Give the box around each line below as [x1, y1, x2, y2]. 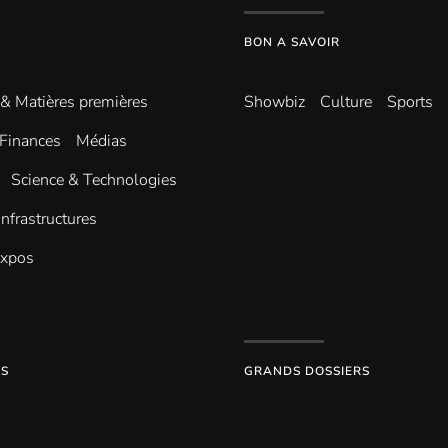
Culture [320, 91, 372, 113]
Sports [387, 91, 433, 113]
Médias [76, 130, 127, 152]
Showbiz [244, 91, 305, 113]
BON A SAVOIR [244, 34, 340, 50]
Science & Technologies [11, 169, 177, 191]
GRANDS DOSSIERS [244, 363, 370, 379]
